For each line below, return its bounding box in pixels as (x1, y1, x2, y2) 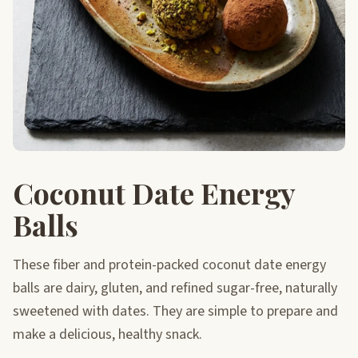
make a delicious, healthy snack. (13, 324, 202, 345)
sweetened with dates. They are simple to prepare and (13, 301, 338, 322)
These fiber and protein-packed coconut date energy (13, 255, 326, 276)
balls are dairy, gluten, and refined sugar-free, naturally (13, 278, 337, 299)
